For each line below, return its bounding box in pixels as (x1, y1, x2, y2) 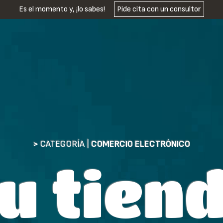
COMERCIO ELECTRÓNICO (91, 139, 190, 149)
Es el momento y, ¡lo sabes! (19, 4, 107, 14)
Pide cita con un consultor (117, 4, 201, 14)
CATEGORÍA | (38, 139, 91, 149)
